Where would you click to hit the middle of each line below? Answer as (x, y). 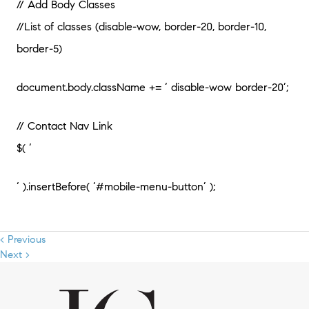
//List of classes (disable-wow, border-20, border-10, (141, 27)
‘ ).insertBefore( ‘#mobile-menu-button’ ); (116, 187)
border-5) (39, 49)
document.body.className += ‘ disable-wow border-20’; (153, 88)
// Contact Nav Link (64, 126)
